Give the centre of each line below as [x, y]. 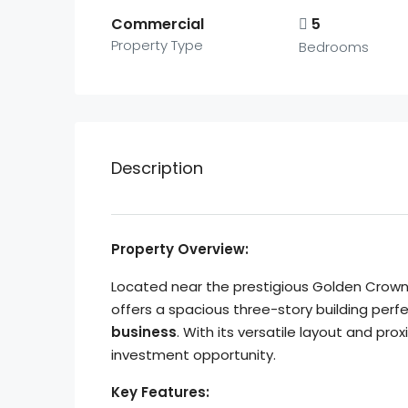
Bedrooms [333, 47]
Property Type [157, 45]
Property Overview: [180, 249]
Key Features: [160, 392]
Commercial [158, 24]
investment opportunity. [194, 355]
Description [157, 168]
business [144, 332]
